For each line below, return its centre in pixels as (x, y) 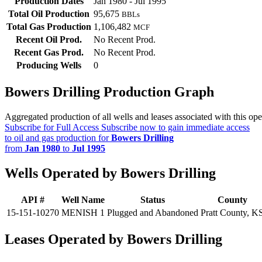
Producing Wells (49, 65)
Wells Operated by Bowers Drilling (110, 173)
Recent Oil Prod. (49, 40)
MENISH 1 (83, 213)
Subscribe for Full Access (52, 127)
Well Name (83, 200)
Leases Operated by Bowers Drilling (113, 239)
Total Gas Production (49, 27)
